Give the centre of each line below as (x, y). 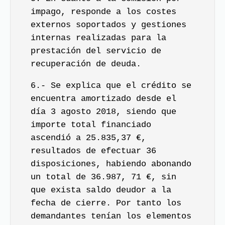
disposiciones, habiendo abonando (111, 164)
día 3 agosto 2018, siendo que (103, 111)
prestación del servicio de (96, 51)
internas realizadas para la (98, 38)
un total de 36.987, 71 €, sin (103, 177)
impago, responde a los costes (103, 12)
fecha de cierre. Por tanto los (106, 203)
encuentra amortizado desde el (103, 98)
